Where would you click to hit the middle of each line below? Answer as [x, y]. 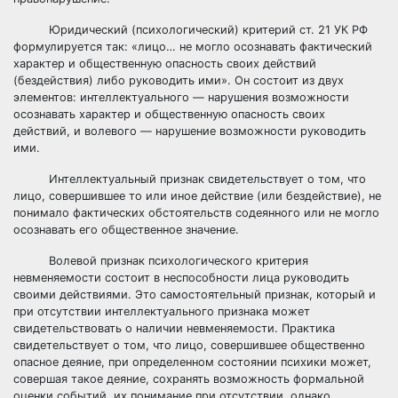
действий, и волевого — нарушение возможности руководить [190, 131]
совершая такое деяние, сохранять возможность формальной [189, 379]
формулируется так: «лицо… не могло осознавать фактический [193, 47]
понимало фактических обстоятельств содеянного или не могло [196, 213]
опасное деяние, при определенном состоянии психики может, [192, 362]
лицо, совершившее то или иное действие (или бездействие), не [197, 196]
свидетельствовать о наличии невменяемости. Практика [174, 328]
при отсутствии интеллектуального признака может [162, 311]
